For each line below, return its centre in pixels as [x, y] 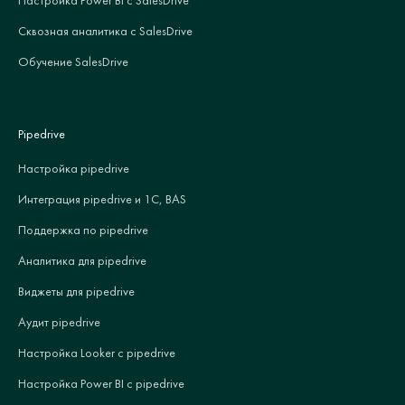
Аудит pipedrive [59, 321]
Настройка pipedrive [74, 168]
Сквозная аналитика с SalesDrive [105, 30]
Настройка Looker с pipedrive [97, 352]
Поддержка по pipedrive [83, 229]
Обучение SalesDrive [73, 61]
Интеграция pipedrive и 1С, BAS [102, 198]
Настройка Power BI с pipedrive [101, 383]
